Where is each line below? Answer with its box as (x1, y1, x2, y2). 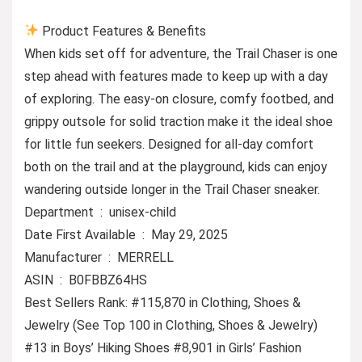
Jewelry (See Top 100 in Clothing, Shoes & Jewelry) (24, 317, 318, 333)
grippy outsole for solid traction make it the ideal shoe (24, 113, 333, 129)
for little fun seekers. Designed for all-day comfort (24, 136, 314, 152)
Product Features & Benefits (39, 23, 207, 39)
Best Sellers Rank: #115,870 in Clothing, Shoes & (24, 294, 301, 310)
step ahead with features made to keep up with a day (24, 68, 328, 84)
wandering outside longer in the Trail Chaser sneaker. (24, 181, 320, 197)
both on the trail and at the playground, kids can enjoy (24, 158, 327, 175)
